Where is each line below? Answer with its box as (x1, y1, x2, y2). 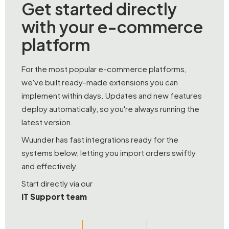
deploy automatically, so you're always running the (21, 103, 199, 113)
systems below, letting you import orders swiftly (21, 147, 196, 157)
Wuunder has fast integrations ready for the (21, 134, 178, 144)
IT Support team (21, 191, 87, 201)
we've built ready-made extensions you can (21, 77, 178, 87)
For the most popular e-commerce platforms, (21, 63, 187, 74)
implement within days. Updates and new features (21, 90, 202, 100)
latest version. (21, 117, 73, 127)
